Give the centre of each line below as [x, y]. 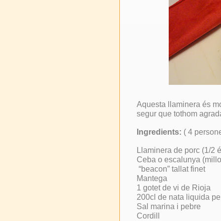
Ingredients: [159, 132]
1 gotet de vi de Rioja [174, 188]
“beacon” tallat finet [172, 169]
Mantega [152, 179]
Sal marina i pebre [169, 207]
